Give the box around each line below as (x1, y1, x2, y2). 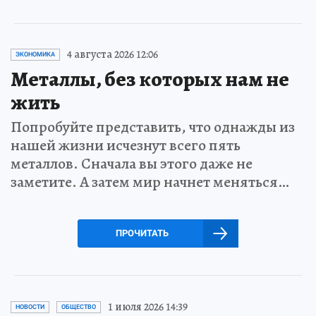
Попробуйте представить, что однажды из (11, 116, 295, 138)
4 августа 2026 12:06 (67, 47, 158, 63)
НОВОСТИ (16, 303, 44, 311)
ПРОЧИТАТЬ (115, 228, 169, 239)
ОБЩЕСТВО (61, 303, 96, 311)
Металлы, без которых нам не (11, 65, 289, 94)
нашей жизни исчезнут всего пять (11, 135, 241, 157)
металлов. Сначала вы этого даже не (11, 153, 253, 175)
